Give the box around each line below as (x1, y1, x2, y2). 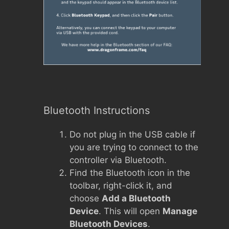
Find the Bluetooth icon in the (70, 167, 190, 178)
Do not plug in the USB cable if (70, 129, 195, 140)
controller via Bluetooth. (70, 154, 167, 165)
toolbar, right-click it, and (70, 180, 172, 191)
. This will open (99, 205, 163, 216)
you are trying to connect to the (70, 142, 198, 152)
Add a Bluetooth (102, 193, 171, 203)
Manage (163, 205, 197, 216)
